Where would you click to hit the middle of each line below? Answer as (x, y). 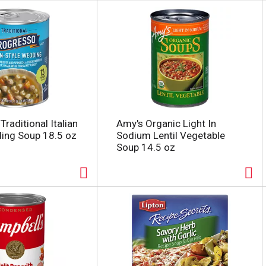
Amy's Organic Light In (166, 123)
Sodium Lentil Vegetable (170, 135)
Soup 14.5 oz (145, 147)
